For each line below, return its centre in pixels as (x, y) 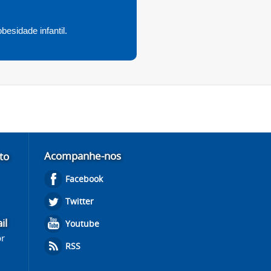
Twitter (80, 201)
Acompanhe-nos (83, 156)
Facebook (84, 179)
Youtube (82, 224)
